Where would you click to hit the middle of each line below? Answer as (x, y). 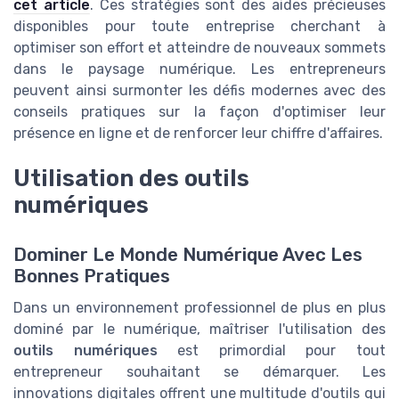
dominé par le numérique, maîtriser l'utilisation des (199, 329)
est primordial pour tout (272, 350)
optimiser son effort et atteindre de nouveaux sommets (199, 48)
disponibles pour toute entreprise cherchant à (199, 27)
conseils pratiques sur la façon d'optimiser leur (199, 112)
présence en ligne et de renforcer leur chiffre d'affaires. (198, 134)
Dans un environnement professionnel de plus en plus (199, 307)
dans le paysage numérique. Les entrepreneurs (199, 69)
